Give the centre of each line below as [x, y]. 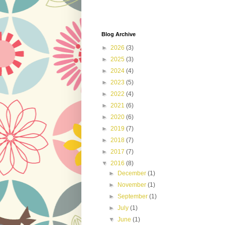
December [133, 173]
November [133, 185]
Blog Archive [119, 34]
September [134, 196]
